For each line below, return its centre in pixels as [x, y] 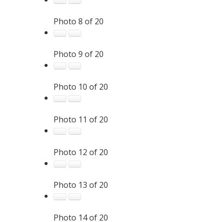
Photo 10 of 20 [81, 86]
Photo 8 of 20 [78, 21]
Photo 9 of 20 [78, 54]
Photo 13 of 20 [81, 185]
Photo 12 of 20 [81, 152]
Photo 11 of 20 [81, 119]
